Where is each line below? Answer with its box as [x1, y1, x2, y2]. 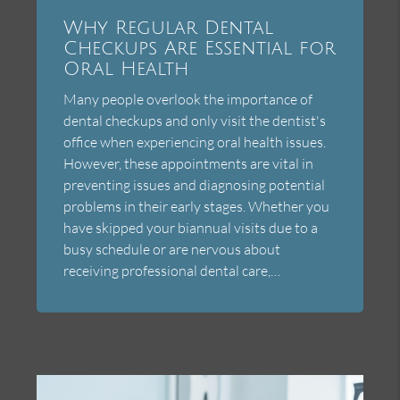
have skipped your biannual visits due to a [63, 219, 319, 237]
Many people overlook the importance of [63, 90, 313, 109]
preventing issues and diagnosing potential [63, 176, 326, 195]
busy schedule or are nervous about [63, 240, 281, 259]
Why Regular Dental [63, 18, 274, 39]
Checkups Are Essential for [63, 38, 337, 60]
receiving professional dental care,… [63, 262, 281, 280]
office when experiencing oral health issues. [63, 133, 327, 152]
